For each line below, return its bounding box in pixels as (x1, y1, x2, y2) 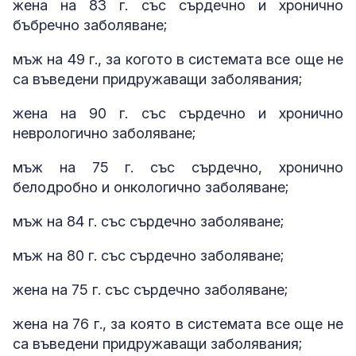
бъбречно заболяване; (13, 17, 167, 34)
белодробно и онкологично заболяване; (13, 179, 288, 196)
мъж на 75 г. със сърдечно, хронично (13, 159, 343, 176)
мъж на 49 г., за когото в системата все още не (13, 51, 343, 68)
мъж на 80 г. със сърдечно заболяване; (13, 247, 284, 265)
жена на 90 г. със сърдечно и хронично (13, 105, 343, 122)
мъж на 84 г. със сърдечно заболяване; (13, 213, 284, 230)
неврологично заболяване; (13, 125, 195, 142)
